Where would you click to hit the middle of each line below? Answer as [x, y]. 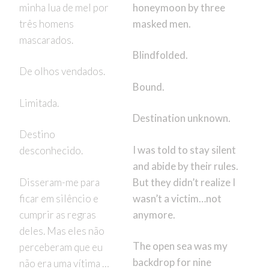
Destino [37, 134]
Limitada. [39, 103]
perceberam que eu [61, 247]
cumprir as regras [57, 214]
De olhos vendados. [62, 71]
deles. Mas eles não [62, 231]
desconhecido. [51, 151]
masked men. [162, 23]
